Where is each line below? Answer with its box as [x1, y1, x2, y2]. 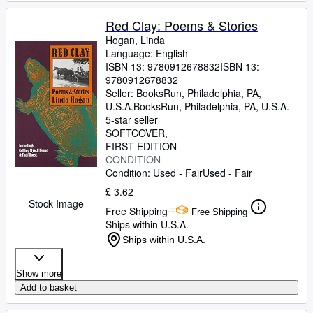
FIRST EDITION [105, 139, 177, 153]
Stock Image [28, 196, 84, 210]
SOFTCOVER [105, 126, 165, 140]
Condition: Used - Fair [105, 166, 203, 180]
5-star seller [105, 112, 158, 126]
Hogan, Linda [105, 33, 165, 47]
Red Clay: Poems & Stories [105, 16, 258, 34]
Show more [16, 268, 61, 279]
